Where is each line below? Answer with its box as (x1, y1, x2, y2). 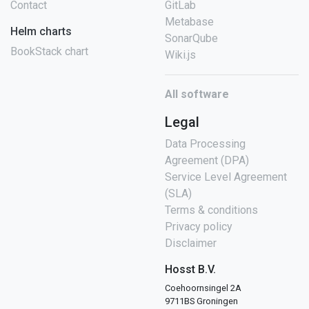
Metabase (165, 15, 214, 28)
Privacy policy (165, 220, 232, 233)
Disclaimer (165, 237, 217, 250)
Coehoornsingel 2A (165, 283, 241, 293)
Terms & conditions (165, 203, 258, 217)
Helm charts (10, 25, 72, 38)
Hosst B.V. (165, 263, 216, 276)
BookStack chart (10, 45, 88, 58)
